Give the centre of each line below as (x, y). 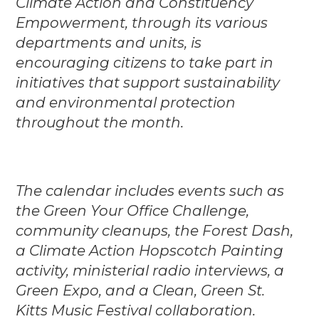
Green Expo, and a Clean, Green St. (141, 291)
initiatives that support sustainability (148, 83)
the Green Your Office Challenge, (133, 211)
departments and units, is (109, 43)
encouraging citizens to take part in (145, 63)
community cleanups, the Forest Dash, (155, 231)
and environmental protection (126, 103)
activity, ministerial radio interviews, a (150, 271)
